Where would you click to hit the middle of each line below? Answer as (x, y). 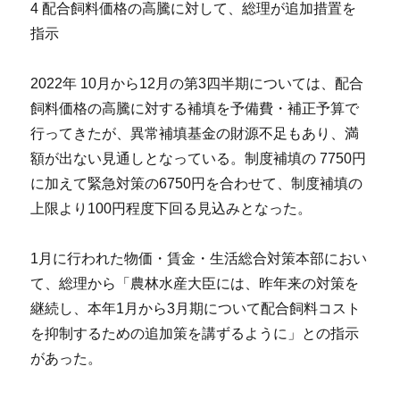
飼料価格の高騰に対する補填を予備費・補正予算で (195, 109)
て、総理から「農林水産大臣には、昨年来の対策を (195, 284)
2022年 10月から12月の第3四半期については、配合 (197, 84)
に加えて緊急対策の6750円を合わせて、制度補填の (197, 184)
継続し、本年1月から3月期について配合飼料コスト (196, 309)
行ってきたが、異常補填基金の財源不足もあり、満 (195, 134)
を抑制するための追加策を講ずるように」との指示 (195, 334)
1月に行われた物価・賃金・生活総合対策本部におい (199, 259)
